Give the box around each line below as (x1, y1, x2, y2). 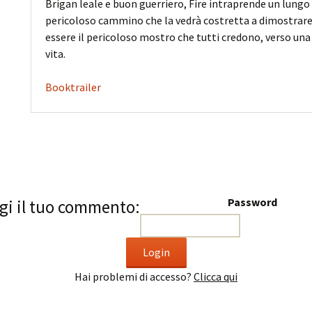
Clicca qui (194, 270, 237, 283)
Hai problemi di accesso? (75, 270, 194, 283)
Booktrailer (45, 80, 101, 94)
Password (228, 195, 277, 209)
